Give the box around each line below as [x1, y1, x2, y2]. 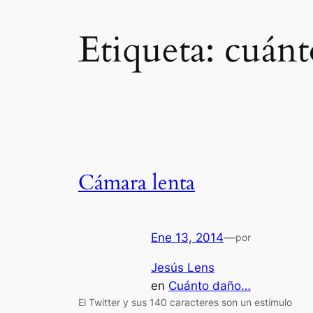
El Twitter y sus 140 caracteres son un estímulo [78, 296, 292, 308]
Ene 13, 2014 [151, 230, 224, 245]
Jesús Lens [151, 260, 214, 275]
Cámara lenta [78, 169, 195, 198]
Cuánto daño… [168, 278, 251, 293]
